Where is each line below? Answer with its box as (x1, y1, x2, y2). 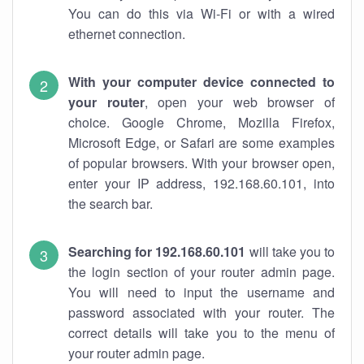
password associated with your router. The (68, 303, 335, 322)
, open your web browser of (144, 93, 336, 111)
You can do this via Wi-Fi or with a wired (68, 4, 335, 23)
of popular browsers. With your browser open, (68, 154, 335, 172)
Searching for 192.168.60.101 (68, 242, 246, 261)
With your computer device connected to (68, 72, 335, 91)
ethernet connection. (68, 24, 185, 43)
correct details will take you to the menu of (68, 323, 335, 342)
